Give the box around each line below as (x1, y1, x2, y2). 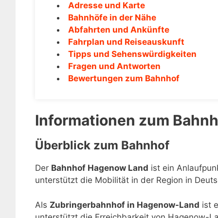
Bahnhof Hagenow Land (51, 163, 148, 173)
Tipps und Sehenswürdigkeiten (68, 49, 197, 59)
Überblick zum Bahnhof (35, 138, 169, 152)
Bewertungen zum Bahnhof (68, 73, 180, 83)
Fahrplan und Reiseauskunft (68, 36, 184, 47)
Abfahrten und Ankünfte (68, 24, 169, 35)
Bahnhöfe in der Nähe (68, 12, 156, 22)
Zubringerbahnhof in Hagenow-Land (50, 200, 200, 210)
